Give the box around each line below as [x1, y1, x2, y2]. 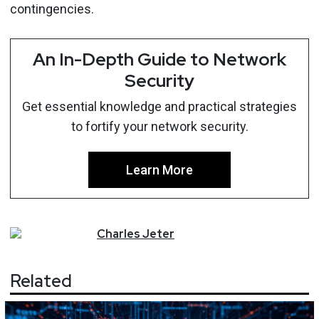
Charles [97, 226, 140, 241]
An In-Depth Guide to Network [33, 47, 286, 71]
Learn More [126, 162, 193, 177]
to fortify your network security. [70, 118, 249, 134]
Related [10, 270, 72, 293]
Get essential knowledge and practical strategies [22, 98, 297, 114]
